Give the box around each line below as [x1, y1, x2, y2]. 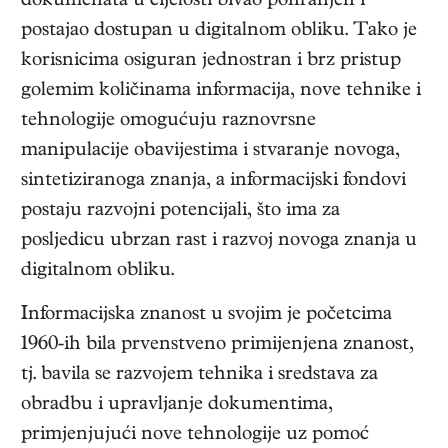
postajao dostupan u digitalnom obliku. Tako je [21, 21, 417, 43]
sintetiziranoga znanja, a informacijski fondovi [21, 171, 406, 193]
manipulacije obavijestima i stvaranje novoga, [21, 141, 400, 163]
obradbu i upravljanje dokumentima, [21, 395, 333, 417]
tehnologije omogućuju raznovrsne [21, 111, 316, 133]
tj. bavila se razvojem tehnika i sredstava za [21, 365, 378, 387]
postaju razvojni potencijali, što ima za [21, 201, 340, 223]
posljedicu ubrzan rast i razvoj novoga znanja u [21, 231, 417, 253]
